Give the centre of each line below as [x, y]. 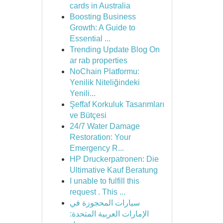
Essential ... [90, 39]
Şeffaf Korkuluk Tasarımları [117, 104]
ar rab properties [98, 60]
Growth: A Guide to [102, 28]
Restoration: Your [100, 137]
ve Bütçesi [88, 115]
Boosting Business [103, 17]
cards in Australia [100, 6]
